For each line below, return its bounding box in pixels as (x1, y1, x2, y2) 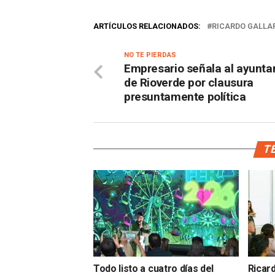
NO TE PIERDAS (124, 50, 176, 59)
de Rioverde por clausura (124, 75, 254, 90)
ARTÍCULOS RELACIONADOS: (93, 21, 201, 31)
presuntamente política (124, 89, 246, 104)
